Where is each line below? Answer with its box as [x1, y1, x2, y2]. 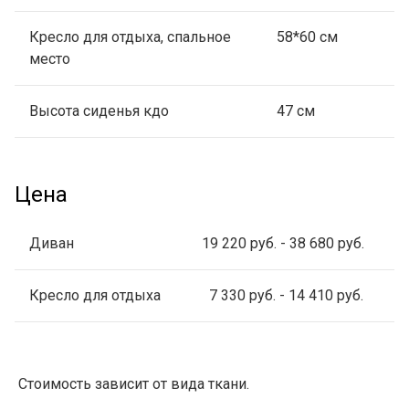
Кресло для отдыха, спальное [29, 27, 231, 46]
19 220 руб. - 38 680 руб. [202, 234, 364, 252]
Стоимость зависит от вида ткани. [15, 374, 249, 393]
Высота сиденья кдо [29, 101, 169, 120]
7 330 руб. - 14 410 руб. [202, 286, 363, 304]
